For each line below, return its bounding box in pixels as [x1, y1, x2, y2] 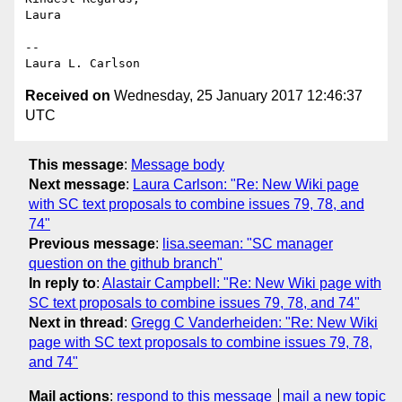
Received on [25, 88, 110, 104]
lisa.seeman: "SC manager [162, 235, 333, 251]
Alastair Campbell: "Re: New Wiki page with [102, 275, 381, 291]
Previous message [29, 235, 155, 251]
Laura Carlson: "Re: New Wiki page [133, 176, 359, 192]
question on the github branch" [29, 255, 223, 271]
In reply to [29, 275, 96, 291]
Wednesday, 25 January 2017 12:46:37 [110, 88, 363, 104]
